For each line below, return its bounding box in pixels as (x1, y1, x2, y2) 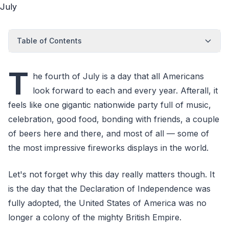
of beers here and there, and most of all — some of (8, 128, 209, 139)
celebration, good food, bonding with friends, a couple (8, 114, 219, 124)
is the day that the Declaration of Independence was (8, 184, 211, 194)
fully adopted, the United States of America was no (8, 198, 207, 208)
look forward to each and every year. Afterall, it (33, 85, 218, 96)
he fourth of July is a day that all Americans (33, 71, 204, 81)
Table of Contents (17, 36, 82, 45)
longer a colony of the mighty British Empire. (8, 212, 181, 222)
